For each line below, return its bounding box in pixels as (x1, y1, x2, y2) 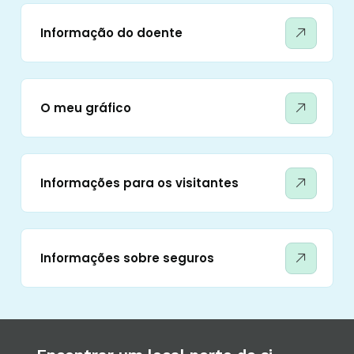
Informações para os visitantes (40, 175, 239, 191)
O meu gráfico (40, 100, 131, 116)
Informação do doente (40, 24, 183, 41)
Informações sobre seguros (40, 250, 214, 266)
